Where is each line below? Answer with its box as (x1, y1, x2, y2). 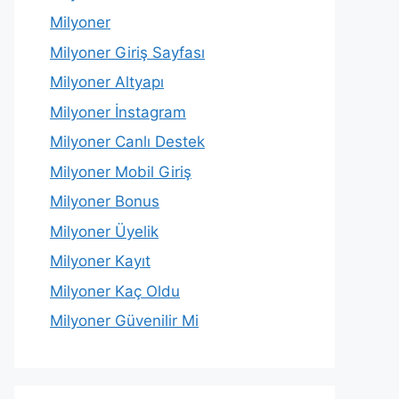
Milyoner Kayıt (50, 252, 151, 271)
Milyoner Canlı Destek (50, 133, 205, 151)
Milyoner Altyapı (50, 73, 164, 92)
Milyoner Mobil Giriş (50, 162, 191, 181)
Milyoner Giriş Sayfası (50, 43, 205, 61)
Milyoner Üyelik (50, 222, 159, 240)
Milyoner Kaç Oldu (50, 281, 180, 300)
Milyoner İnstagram (50, 102, 186, 121)
